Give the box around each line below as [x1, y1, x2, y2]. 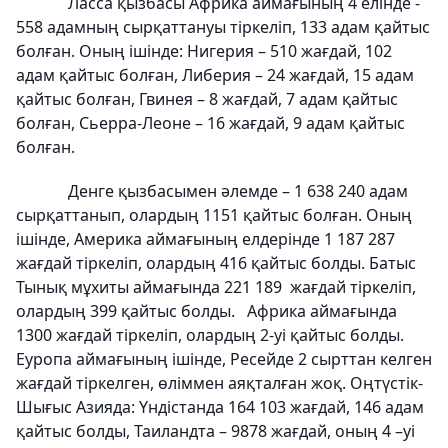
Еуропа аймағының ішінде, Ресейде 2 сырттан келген [16, 347, 432, 370]
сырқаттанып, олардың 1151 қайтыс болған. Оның [16, 203, 412, 226]
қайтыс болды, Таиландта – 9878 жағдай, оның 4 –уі [16, 419, 415, 442]
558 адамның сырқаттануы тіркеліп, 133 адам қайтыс [16, 15, 430, 38]
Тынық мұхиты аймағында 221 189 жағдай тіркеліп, [16, 275, 416, 298]
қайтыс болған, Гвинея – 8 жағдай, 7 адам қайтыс [16, 87, 398, 110]
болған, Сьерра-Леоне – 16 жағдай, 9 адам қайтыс [16, 111, 405, 134]
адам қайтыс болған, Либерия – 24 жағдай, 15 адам [16, 63, 414, 86]
